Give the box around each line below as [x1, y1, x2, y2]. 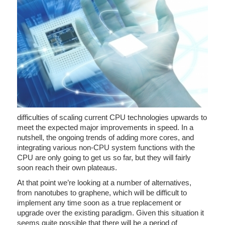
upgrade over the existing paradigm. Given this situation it [17, 208, 204, 217]
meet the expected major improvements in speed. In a [17, 123, 193, 132]
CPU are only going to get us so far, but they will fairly [17, 153, 191, 162]
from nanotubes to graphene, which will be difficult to [17, 188, 187, 197]
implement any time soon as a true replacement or [17, 198, 181, 207]
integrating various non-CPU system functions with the [17, 143, 195, 152]
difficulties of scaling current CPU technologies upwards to [17, 113, 207, 122]
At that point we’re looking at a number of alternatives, [17, 178, 191, 187]
